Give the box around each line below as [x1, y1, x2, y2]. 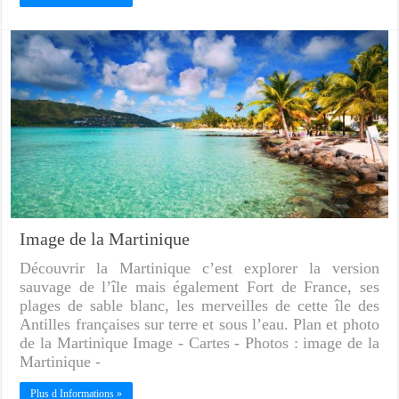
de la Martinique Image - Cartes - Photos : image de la [20, 334, 379, 353]
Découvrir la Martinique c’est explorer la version [20, 259, 379, 278]
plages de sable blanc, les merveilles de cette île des [20, 297, 379, 315]
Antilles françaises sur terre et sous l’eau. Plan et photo [20, 315, 379, 334]
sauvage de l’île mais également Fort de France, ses [20, 278, 379, 297]
